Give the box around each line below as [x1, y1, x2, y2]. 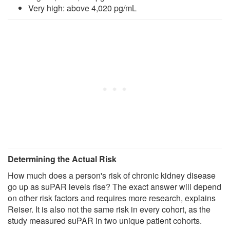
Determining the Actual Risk [8, 152, 117, 165]
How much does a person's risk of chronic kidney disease [8, 169, 216, 181]
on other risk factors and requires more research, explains [8, 191, 216, 204]
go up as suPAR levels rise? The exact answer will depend [8, 180, 221, 193]
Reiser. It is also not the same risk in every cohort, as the [8, 203, 210, 215]
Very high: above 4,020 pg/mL [28, 2, 137, 14]
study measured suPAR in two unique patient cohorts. [8, 214, 202, 226]
